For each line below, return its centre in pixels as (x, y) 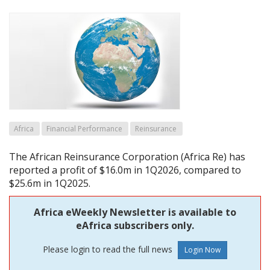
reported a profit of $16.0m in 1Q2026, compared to (125, 170)
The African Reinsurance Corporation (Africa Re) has (127, 157)
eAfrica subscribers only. (135, 226)
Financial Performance (84, 129)
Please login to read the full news (109, 249)
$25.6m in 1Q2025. (50, 184)
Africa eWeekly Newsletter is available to (135, 212)
